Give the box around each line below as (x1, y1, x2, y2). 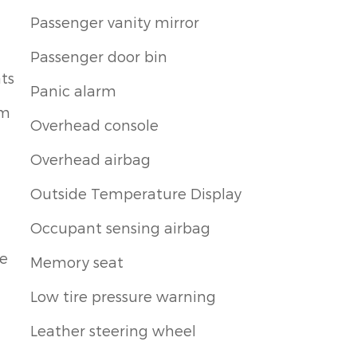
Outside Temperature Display (30, 184, 241, 202)
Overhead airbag (30, 150, 151, 167)
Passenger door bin (30, 47, 167, 65)
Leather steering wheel (30, 321, 196, 339)
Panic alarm (30, 81, 116, 99)
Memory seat (30, 253, 124, 270)
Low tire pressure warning (30, 287, 216, 304)
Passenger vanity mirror (30, 13, 199, 30)
